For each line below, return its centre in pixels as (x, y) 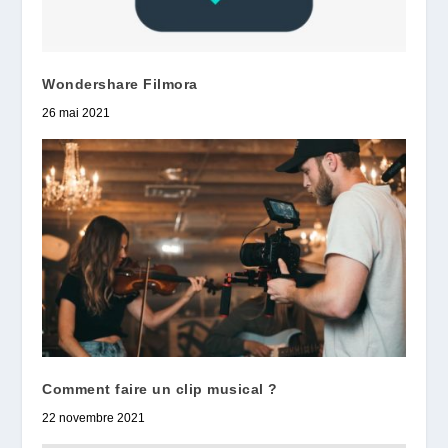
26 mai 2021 (76, 113)
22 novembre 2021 (94, 417)
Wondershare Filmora (120, 84)
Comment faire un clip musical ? (160, 388)
